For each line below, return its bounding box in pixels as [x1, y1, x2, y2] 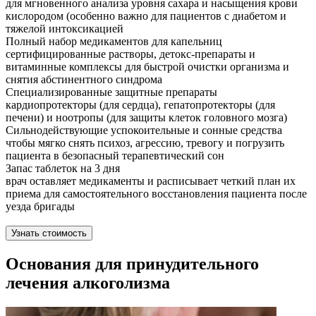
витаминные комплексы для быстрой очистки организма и [6, 61, 289, 73]
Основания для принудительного [6, 255, 259, 274]
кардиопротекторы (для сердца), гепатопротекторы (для [6, 99, 275, 111]
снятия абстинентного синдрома [6, 73, 162, 86]
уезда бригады [6, 200, 75, 213]
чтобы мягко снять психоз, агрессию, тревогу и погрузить [6, 137, 284, 150]
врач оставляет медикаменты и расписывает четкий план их [6, 175, 296, 188]
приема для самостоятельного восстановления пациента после [6, 188, 307, 200]
